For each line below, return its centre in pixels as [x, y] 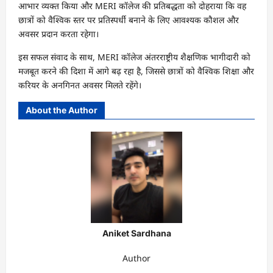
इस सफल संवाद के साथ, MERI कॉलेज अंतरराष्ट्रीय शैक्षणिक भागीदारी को [134, 57]
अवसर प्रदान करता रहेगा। [58, 34]
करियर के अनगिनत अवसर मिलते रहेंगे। [80, 85]
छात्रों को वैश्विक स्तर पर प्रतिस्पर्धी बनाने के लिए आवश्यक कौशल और [129, 19]
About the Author [62, 110]
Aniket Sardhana [136, 233]
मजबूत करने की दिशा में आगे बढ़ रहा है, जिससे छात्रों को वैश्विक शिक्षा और [136, 71]
